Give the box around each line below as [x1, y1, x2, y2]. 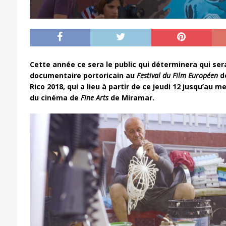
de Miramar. [108, 93, 154, 103]
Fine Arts [78, 93, 108, 103]
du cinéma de [29, 93, 79, 103]
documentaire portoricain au [29, 71, 137, 81]
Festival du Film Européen [136, 71, 218, 81]
